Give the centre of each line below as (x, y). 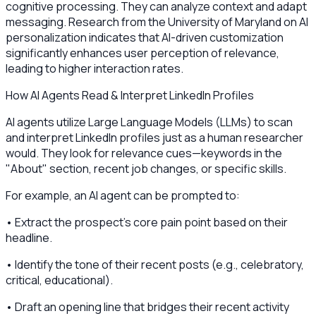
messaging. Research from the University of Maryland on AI (157, 22)
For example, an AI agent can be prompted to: (123, 196)
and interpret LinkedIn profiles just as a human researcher (154, 138)
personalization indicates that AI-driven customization (145, 38)
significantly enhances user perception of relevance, (142, 53)
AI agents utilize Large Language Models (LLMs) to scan (149, 122)
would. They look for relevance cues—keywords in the (144, 153)
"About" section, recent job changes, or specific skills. (146, 169)
